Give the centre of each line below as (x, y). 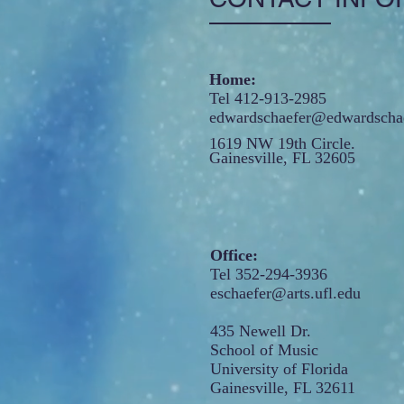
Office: (234, 255)
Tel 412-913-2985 (268, 98)
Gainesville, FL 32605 (282, 158)
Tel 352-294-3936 (269, 274)
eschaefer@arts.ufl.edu (285, 293)
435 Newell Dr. (261, 331)
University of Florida (279, 369)
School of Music (264, 350)
